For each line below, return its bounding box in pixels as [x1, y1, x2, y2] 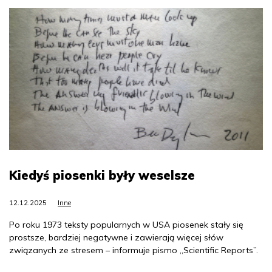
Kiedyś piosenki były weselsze [9, 167, 195, 183]
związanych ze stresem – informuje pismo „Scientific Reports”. [9, 244, 258, 256]
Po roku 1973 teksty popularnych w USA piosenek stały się [9, 219, 243, 230]
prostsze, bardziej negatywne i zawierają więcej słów [9, 231, 223, 243]
